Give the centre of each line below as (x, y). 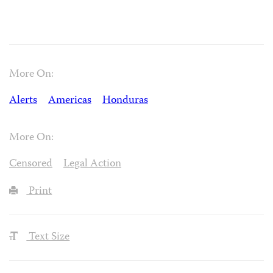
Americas (69, 101)
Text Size (48, 238)
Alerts (23, 101)
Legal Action (92, 164)
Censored (31, 164)
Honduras (125, 101)
